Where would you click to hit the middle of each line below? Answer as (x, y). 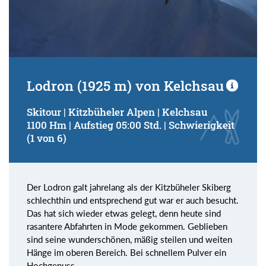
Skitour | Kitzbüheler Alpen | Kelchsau (117, 112)
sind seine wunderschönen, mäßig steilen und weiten (129, 239)
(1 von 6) (47, 138)
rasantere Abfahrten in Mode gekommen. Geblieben (127, 226)
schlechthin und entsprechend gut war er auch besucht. (133, 200)
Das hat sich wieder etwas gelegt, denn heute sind (124, 213)
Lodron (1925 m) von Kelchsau (125, 85)
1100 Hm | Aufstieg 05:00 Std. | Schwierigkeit (131, 125)
